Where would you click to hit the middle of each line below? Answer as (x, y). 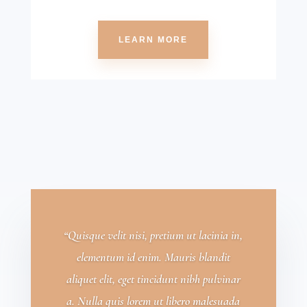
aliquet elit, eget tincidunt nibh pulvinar (153, 279)
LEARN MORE (153, 40)
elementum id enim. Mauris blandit (153, 257)
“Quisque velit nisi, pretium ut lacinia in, (153, 235)
